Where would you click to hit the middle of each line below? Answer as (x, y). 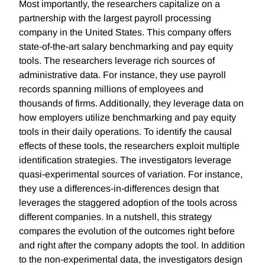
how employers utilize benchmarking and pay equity (127, 118)
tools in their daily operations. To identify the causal (125, 132)
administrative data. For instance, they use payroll (122, 75)
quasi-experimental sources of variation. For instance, (131, 174)
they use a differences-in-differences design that (119, 189)
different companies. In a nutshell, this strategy (115, 217)
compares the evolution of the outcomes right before (127, 231)
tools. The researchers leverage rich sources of (117, 61)
